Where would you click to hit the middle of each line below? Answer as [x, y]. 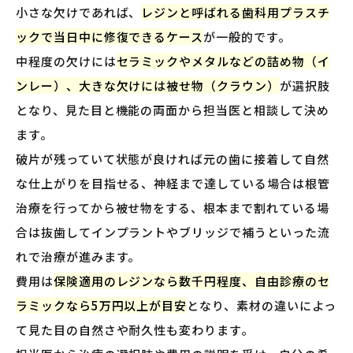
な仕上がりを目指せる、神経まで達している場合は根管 [173, 184]
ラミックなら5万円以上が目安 [102, 306]
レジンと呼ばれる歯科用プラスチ [236, 13]
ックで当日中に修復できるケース [110, 37]
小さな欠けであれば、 [79, 13]
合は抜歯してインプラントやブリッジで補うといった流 [173, 232]
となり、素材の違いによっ [262, 306]
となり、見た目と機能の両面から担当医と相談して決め [173, 110]
